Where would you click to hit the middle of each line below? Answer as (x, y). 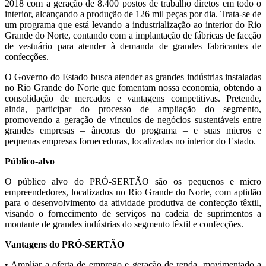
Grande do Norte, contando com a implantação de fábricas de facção (133, 36)
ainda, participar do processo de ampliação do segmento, (133, 109)
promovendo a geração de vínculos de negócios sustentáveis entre (133, 120)
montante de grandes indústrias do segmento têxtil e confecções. (124, 224)
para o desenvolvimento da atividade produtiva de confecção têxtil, (133, 203)
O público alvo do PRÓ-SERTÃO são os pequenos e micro (133, 182)
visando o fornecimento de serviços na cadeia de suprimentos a (133, 214)
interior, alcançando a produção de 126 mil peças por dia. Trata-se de (133, 14)
